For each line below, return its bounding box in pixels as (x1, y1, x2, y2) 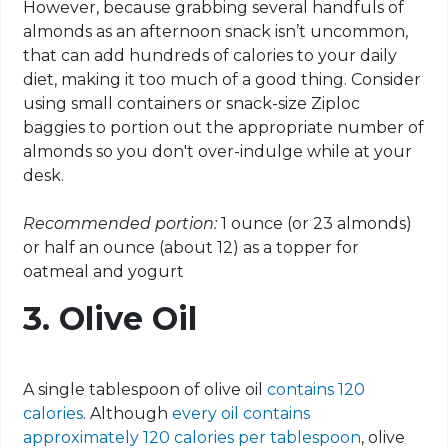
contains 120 (267, 380, 366, 400)
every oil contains (172, 404, 311, 424)
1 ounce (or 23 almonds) (221, 214, 413, 234)
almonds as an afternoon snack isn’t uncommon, (23, 22, 409, 42)
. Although (83, 404, 173, 424)
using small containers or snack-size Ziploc (23, 94, 361, 114)
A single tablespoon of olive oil (23, 380, 268, 400)
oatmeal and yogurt (23, 262, 185, 282)
